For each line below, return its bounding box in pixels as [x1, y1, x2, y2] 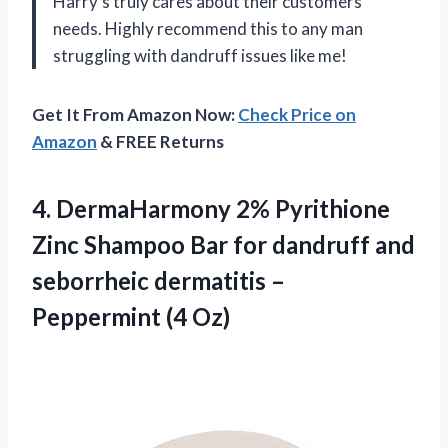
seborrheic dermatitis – [32, 266, 285, 295]
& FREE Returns [97, 131, 224, 152]
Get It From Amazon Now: [32, 104, 238, 125]
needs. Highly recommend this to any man [53, 18, 363, 39]
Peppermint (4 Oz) [32, 302, 230, 331]
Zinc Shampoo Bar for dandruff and [32, 230, 415, 259]
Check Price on [238, 104, 356, 125]
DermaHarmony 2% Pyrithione [56, 194, 390, 223]
